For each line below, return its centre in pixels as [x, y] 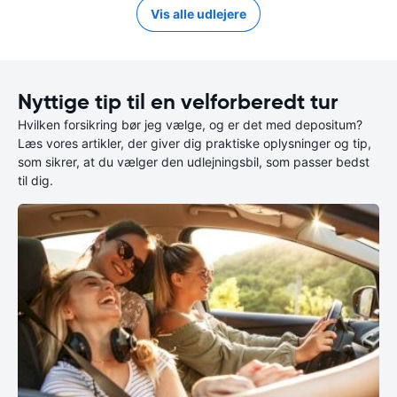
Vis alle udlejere [198, 14]
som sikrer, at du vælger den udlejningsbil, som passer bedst [194, 162]
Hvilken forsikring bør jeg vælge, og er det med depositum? [190, 125]
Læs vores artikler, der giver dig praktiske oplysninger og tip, [195, 143]
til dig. [35, 180]
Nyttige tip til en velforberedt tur [178, 102]
